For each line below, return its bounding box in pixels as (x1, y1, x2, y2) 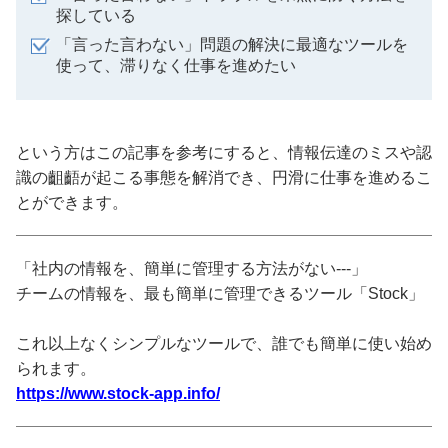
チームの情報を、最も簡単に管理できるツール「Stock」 (16, 284, 424, 302)
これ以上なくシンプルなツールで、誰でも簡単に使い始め (16, 334, 432, 352)
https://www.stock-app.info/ (16, 384, 220, 402)
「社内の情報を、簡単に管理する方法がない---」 (16, 259, 367, 277)
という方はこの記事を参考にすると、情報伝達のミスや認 (16, 143, 432, 161)
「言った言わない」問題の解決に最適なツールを (56, 35, 408, 53)
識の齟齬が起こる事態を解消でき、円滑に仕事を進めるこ (16, 168, 432, 186)
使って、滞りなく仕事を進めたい (56, 56, 296, 74)
